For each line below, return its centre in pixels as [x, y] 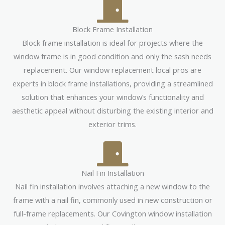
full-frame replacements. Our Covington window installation [113, 213]
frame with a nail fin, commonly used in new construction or [113, 200]
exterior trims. [113, 124]
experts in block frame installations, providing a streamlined [113, 83]
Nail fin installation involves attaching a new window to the [113, 186]
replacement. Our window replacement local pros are [113, 70]
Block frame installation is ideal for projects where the [113, 42]
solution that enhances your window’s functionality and [113, 97]
